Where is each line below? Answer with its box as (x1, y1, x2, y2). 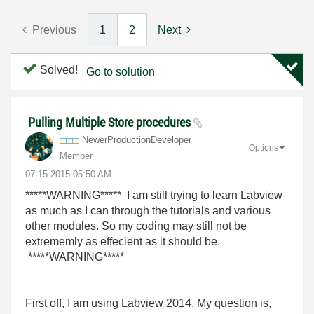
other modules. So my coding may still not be (25, 220, 247, 232)
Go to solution (86, 66, 155, 78)
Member (60, 151, 93, 161)
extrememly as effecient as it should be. (25, 235, 220, 247)
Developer (151, 135, 191, 145)
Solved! (37, 64, 78, 76)
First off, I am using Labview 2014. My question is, (25, 297, 271, 309)
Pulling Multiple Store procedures (28, 115, 193, 130)
